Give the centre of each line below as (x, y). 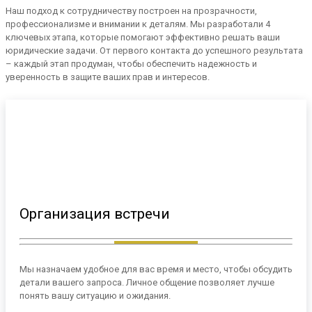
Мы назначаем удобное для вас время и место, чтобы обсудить (156, 270)
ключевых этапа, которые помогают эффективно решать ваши (143, 38)
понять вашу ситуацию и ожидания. (95, 296)
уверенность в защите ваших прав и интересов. (108, 77)
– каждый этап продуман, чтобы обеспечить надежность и (131, 64)
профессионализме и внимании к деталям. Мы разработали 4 (138, 24)
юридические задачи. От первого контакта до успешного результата (154, 51)
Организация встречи (95, 214)
